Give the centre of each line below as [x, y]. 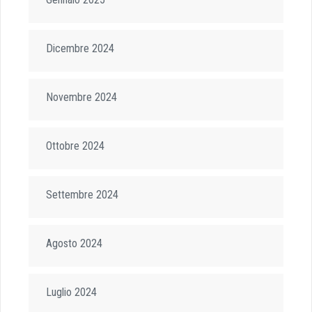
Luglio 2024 [71, 292]
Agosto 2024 [74, 243]
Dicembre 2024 [80, 48]
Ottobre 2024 [75, 146]
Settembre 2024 [82, 195]
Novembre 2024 [81, 97]
